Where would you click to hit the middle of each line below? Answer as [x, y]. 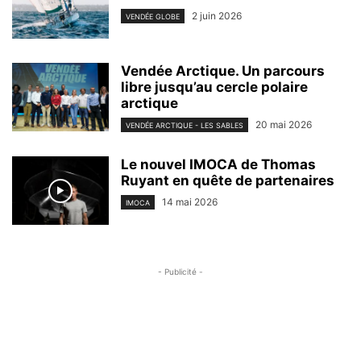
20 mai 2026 [284, 125]
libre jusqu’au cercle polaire [214, 87]
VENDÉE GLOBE [153, 17]
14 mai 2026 [190, 202]
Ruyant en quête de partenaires [228, 181]
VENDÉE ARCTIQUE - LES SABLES [185, 126]
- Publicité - [180, 272]
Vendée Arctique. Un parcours [223, 71]
